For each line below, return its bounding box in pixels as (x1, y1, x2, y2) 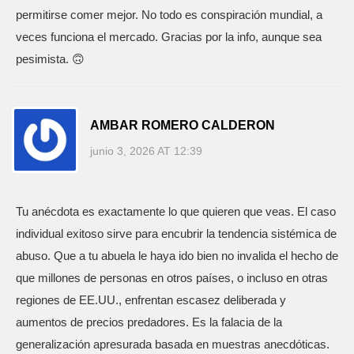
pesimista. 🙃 (16, 52, 85, 66)
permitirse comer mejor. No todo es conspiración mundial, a (16, 8, 322, 21)
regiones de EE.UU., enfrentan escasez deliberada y (16, 293, 286, 307)
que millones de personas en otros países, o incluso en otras (16, 271, 328, 284)
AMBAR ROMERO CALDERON (90, 118, 275, 132)
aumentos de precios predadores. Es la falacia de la (16, 315, 282, 329)
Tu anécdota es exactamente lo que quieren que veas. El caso (16, 205, 336, 218)
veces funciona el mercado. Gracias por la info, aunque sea (16, 30, 322, 43)
